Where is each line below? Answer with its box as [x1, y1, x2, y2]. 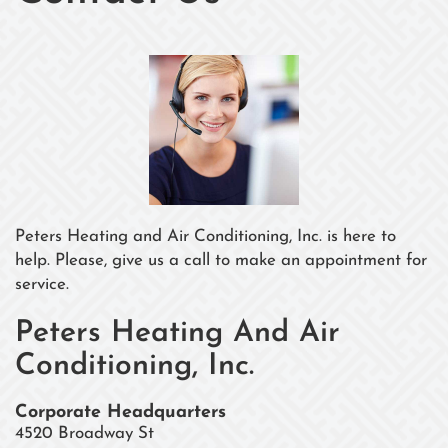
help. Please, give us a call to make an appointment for [15, 251, 427, 269]
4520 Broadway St [15, 424, 154, 442]
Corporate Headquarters [15, 402, 226, 422]
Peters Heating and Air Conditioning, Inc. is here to [15, 227, 396, 245]
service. [15, 275, 69, 293]
